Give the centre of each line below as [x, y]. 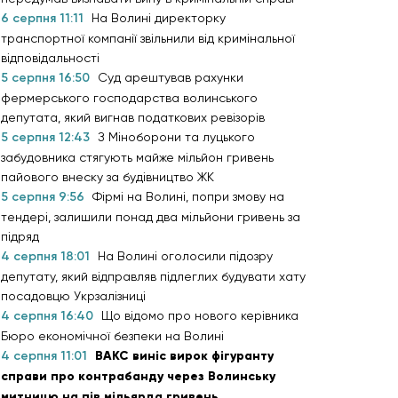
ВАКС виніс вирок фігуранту [184, 356]
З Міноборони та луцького [176, 137]
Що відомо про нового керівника [200, 316]
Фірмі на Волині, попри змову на [188, 197]
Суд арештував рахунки [171, 78]
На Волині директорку [159, 18]
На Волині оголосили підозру [185, 256]
